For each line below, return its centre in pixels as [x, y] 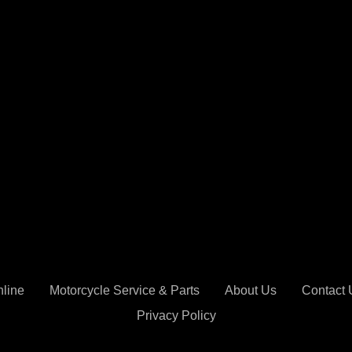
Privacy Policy [176, 315]
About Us [251, 290]
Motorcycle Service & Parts [125, 290]
